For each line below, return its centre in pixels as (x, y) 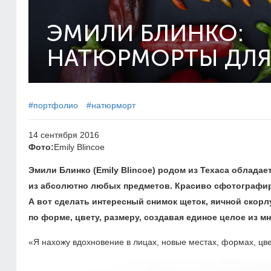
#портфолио (53, 105)
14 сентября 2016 (64, 135)
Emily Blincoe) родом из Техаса (164, 170)
